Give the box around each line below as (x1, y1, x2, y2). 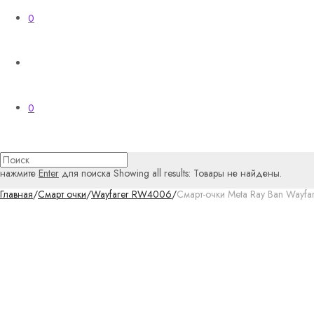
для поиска (59, 166, 111, 180)
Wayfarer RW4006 (91, 187, 172, 201)
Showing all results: (114, 166, 191, 180)
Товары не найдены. (193, 166, 282, 180)
